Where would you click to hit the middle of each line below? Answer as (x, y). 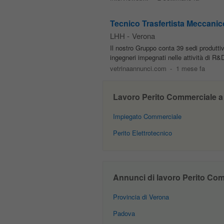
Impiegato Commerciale (147, 116)
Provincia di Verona (141, 197)
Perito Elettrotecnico (142, 133)
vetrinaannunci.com (138, 68)
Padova (124, 213)
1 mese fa (191, 68)
